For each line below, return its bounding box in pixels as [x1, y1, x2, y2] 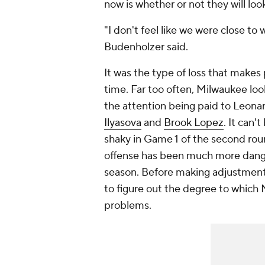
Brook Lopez [164, 116, 224, 130]
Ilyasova [104, 116, 141, 130]
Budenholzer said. [104, 40, 188, 54]
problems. [104, 199, 151, 212]
